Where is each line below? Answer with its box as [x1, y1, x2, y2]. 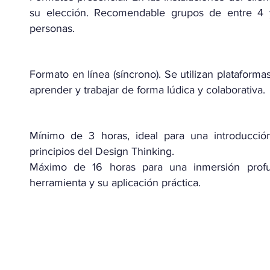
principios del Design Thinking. [30, 145, 174, 157]
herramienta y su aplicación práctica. [30, 177, 204, 189]
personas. [30, 22, 78, 34]
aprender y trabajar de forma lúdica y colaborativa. [30, 84, 268, 96]
